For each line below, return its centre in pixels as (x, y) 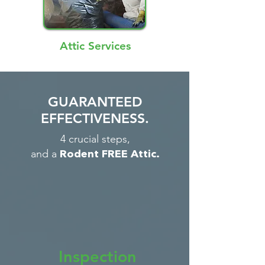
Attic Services (95, 46)
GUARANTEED (95, 102)
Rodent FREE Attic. (110, 154)
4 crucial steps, (95, 139)
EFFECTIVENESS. (95, 118)
